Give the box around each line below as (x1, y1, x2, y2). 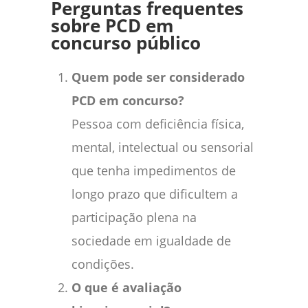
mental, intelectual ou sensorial (71, 139, 254, 156)
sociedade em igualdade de (71, 232, 231, 250)
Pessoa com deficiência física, (71, 115, 244, 133)
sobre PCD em (51, 14, 174, 38)
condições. (71, 256, 134, 273)
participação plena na (71, 209, 197, 226)
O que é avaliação (71, 279, 181, 296)
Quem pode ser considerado (71, 69, 245, 86)
